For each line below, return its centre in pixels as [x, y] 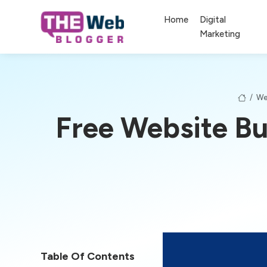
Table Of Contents [88, 256]
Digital [213, 19]
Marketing [220, 34]
